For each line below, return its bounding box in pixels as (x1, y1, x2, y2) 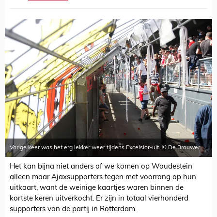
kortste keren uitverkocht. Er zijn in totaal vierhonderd (10, 195, 188, 203)
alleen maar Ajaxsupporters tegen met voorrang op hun (10, 174, 196, 182)
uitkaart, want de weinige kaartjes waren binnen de (10, 185, 184, 192)
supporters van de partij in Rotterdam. (10, 206, 137, 214)
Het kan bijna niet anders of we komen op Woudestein (10, 163, 192, 171)
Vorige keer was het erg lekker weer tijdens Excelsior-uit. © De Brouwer (10, 145, 200, 151)
